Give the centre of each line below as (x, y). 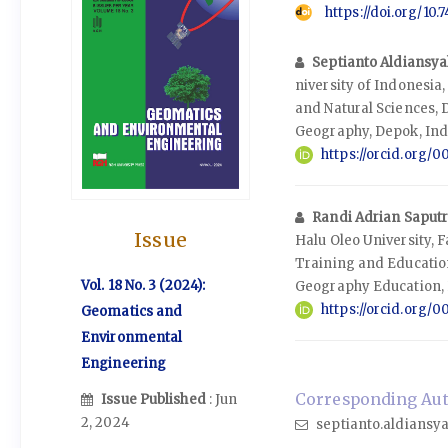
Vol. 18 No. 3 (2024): (143, 285)
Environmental (132, 337)
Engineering (124, 363)
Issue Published (155, 399)
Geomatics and (132, 311)
